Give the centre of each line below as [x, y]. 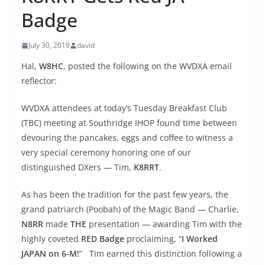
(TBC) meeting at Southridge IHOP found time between [129, 123]
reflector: [39, 81]
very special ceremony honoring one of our [106, 152]
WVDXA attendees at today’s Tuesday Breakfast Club [124, 108]
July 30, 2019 [49, 45]
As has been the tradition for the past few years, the [125, 194]
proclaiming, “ [153, 239]
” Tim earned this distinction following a [161, 253]
